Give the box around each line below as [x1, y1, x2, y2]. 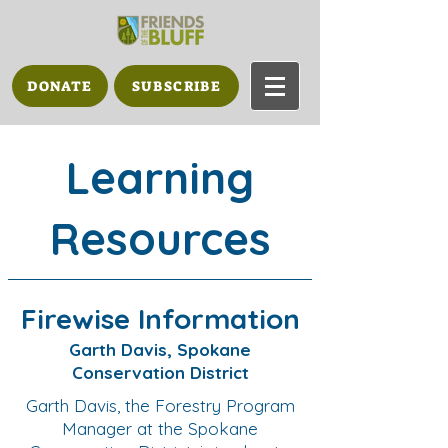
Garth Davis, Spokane [69, 339, 251, 360]
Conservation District [71, 362, 249, 383]
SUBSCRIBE [131, 77, 222, 95]
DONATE [27, 77, 93, 95]
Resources [49, 211, 271, 266]
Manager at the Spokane [62, 418, 258, 439]
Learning [66, 150, 254, 205]
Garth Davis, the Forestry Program [25, 395, 295, 416]
